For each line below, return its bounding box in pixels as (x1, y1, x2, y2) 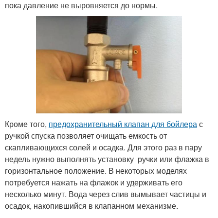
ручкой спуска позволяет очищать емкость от (5, 129, 167, 141)
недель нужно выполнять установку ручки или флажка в (5, 153, 209, 164)
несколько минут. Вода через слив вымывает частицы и (5, 188, 206, 200)
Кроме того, (5, 118, 49, 129)
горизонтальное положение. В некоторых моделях (5, 164, 187, 176)
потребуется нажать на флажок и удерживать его (5, 176, 182, 188)
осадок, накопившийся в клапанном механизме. (5, 200, 178, 211)
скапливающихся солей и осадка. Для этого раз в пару (5, 141, 202, 153)
